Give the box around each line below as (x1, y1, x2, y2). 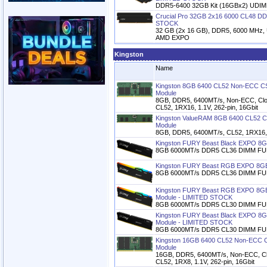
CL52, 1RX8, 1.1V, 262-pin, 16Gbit (156, 258, 254, 266)
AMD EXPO (156, 34, 190, 42)
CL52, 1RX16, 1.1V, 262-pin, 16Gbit (156, 104, 258, 111)
